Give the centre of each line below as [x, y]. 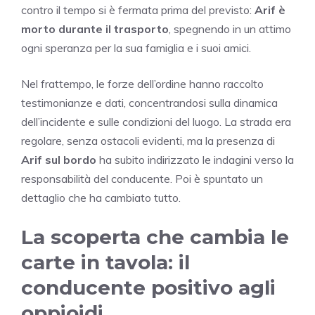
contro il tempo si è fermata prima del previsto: [138, 9]
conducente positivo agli [148, 287]
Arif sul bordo [59, 159]
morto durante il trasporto [95, 28]
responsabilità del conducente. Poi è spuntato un [142, 178]
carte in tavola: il [105, 262]
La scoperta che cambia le [155, 237]
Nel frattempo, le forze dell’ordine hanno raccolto [142, 83]
